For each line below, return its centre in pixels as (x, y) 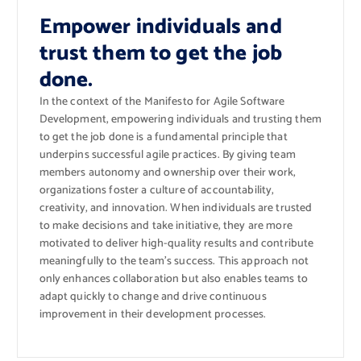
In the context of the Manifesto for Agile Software (162, 102)
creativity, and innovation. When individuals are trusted (176, 209)
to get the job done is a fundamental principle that (163, 138)
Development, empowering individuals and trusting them (180, 120)
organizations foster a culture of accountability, (157, 191)
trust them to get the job (161, 54)
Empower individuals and (160, 27)
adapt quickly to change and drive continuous (153, 297)
